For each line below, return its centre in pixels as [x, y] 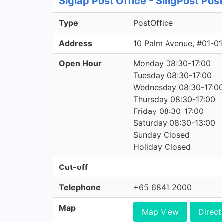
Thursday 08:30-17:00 [174, 99]
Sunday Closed [162, 135]
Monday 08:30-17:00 [172, 63]
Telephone [80, 187]
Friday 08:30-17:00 [168, 111]
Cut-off [73, 167]
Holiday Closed [162, 147]
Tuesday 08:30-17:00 [172, 75]
